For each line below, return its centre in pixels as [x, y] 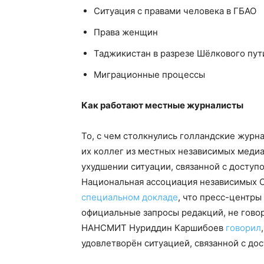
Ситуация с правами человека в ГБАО [175, 11]
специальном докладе [130, 197]
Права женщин [126, 32]
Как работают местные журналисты [162, 105]
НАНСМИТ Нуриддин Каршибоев [154, 228]
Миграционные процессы [149, 75]
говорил [243, 228]
